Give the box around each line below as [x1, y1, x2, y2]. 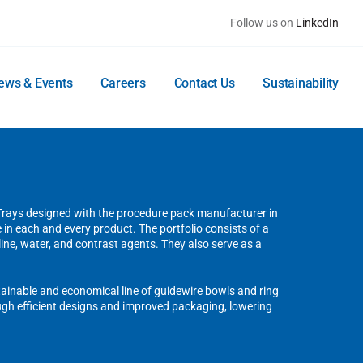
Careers [100, 75, 146, 91]
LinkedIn [296, 16, 340, 29]
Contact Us [173, 75, 235, 91]
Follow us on [230, 16, 297, 29]
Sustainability [263, 75, 339, 91]
